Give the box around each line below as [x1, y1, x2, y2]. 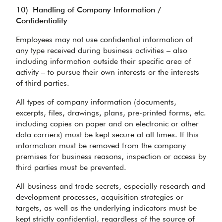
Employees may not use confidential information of [16, 35, 193, 44]
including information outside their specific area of [16, 56, 191, 66]
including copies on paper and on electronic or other [16, 119, 199, 128]
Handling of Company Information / [33, 5, 161, 14]
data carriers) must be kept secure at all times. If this [16, 130, 199, 139]
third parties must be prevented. [16, 163, 126, 172]
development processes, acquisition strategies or [16, 192, 183, 202]
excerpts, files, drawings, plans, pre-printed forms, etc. [16, 108, 206, 117]
